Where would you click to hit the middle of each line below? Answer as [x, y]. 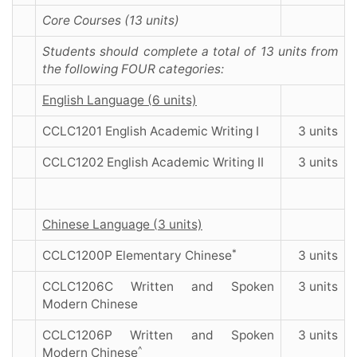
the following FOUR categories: [135, 69]
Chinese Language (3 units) [122, 225]
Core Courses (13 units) [111, 21]
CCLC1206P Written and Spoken [158, 335]
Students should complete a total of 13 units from [190, 52]
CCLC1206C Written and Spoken [158, 287]
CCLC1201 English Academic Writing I [151, 131]
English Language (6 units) [120, 100]
